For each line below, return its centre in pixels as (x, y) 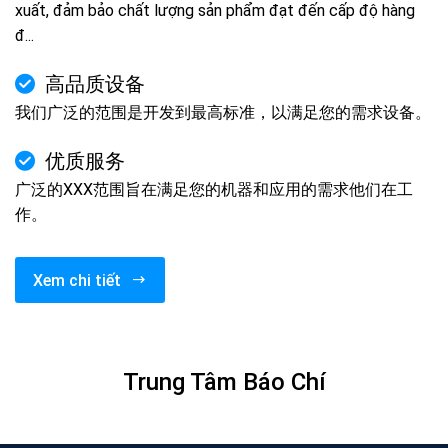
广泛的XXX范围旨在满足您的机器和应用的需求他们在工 (214, 190)
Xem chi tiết (77, 280)
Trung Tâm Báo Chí (224, 382)
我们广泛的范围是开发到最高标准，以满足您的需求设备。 (223, 113)
